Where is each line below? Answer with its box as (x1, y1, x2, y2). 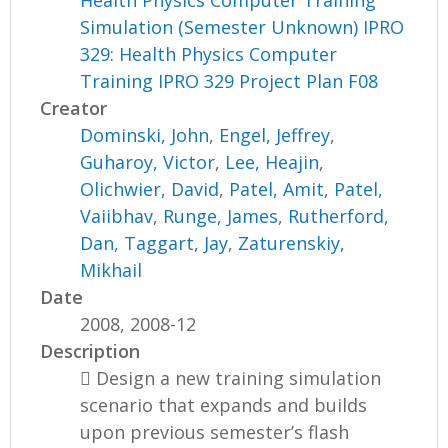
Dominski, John (80, 123, 210, 148)
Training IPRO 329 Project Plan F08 (80, 69, 379, 94)
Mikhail (80, 258, 143, 283)
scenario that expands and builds (80, 393, 368, 418)
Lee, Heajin (225, 150, 320, 175)
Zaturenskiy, (238, 231, 346, 256)
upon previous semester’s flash (80, 420, 350, 445)
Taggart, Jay (124, 231, 229, 256)
